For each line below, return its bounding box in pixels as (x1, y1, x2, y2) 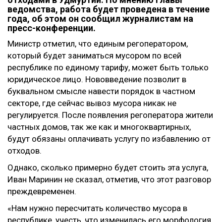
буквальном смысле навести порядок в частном (7, 86, 195, 97)
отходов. (7, 146, 42, 156)
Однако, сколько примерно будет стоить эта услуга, (7, 163, 208, 173)
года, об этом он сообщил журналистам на (7, 13, 193, 24)
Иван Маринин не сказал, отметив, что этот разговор (7, 174, 211, 185)
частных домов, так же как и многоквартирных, (7, 122, 191, 132)
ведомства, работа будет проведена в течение (7, 4, 210, 15)
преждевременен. (7, 186, 76, 197)
